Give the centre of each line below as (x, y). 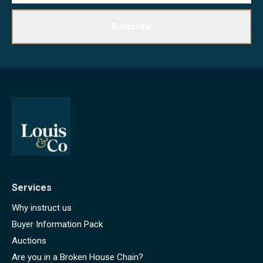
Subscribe (131, 26)
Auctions (29, 240)
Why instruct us (42, 208)
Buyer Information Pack (57, 224)
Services (32, 187)
